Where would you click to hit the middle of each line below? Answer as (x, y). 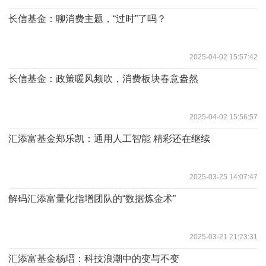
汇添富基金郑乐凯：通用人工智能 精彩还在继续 (109, 138)
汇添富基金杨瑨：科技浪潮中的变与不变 (94, 258)
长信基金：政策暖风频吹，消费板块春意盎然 (103, 78)
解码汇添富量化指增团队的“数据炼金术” (92, 198)
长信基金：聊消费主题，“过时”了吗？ (87, 18)
